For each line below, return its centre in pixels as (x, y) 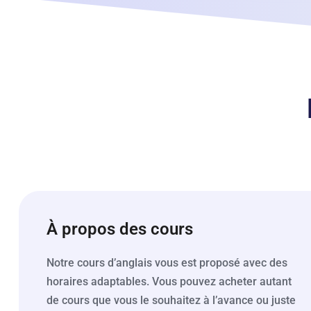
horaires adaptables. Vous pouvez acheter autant (169, 281)
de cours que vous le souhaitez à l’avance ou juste (171, 300)
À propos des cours (120, 229)
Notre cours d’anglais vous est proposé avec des (167, 263)
